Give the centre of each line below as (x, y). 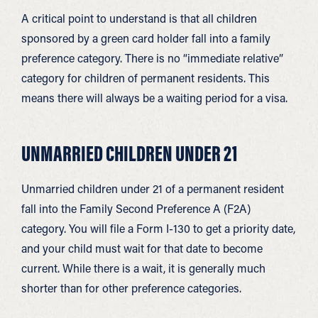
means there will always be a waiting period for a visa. (154, 98)
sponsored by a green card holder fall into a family (146, 38)
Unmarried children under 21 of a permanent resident (153, 188)
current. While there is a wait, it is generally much (143, 268)
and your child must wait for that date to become (142, 248)
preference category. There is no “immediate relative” (152, 58)
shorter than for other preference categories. (131, 288)
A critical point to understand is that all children (139, 18)
